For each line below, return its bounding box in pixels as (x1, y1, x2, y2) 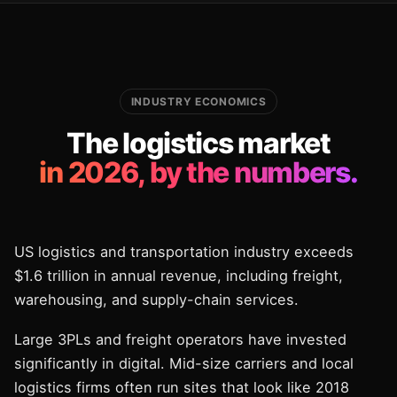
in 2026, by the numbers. (39, 155, 358, 190)
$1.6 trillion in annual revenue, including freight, (14, 267, 343, 284)
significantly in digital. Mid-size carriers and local (14, 354, 354, 372)
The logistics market (66, 126, 331, 160)
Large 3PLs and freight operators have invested (14, 331, 346, 348)
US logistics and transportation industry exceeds (14, 243, 354, 261)
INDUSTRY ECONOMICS (130, 95, 267, 108)
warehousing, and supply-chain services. (14, 291, 299, 308)
